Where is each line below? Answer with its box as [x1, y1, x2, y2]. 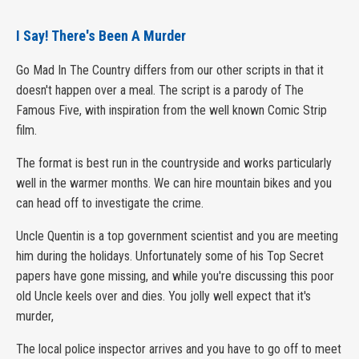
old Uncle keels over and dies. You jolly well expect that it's [16, 288, 311, 304]
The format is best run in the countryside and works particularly [16, 155, 332, 171]
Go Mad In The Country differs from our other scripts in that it [16, 62, 324, 78]
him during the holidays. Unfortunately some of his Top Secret [16, 248, 324, 264]
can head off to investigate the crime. [16, 195, 204, 211]
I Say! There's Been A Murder [16, 26, 186, 44]
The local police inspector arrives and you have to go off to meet [16, 341, 341, 357]
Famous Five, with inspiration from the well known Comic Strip [16, 102, 327, 118]
